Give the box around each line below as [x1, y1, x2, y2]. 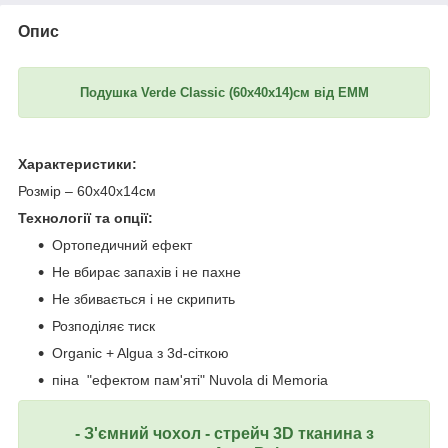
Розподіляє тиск [52, 317, 155, 334]
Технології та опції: [18, 209, 153, 226]
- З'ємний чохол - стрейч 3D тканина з [74, 424, 374, 442]
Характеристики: [18, 155, 137, 172]
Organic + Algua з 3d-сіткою [52, 344, 229, 361]
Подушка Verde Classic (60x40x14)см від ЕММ [79, 84, 369, 100]
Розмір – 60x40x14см [18, 182, 156, 199]
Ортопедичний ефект [52, 236, 192, 253]
